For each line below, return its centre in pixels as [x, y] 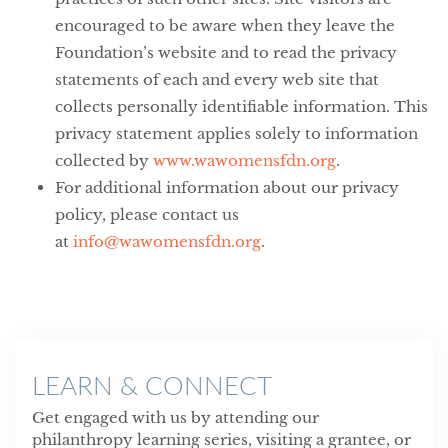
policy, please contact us [147, 214]
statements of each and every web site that [217, 79]
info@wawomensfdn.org [167, 241]
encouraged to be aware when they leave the [225, 25]
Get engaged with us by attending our [175, 417]
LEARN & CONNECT [151, 384]
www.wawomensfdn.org [244, 160]
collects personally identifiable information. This [241, 106]
